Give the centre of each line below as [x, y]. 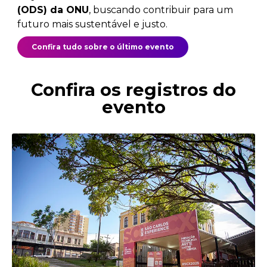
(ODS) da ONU [53, 10]
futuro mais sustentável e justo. [92, 24]
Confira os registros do [133, 90]
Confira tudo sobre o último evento [103, 47]
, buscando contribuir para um [161, 10]
